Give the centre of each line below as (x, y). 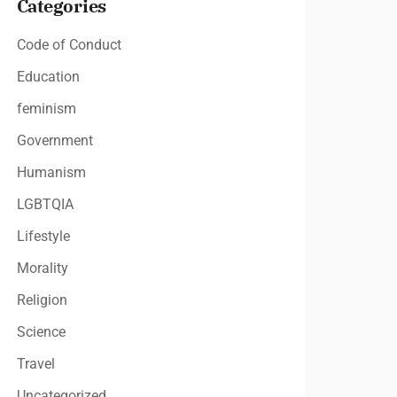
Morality (42, 268)
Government (54, 140)
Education (48, 77)
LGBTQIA (45, 204)
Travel (35, 364)
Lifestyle (43, 236)
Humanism (51, 172)
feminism (46, 109)
